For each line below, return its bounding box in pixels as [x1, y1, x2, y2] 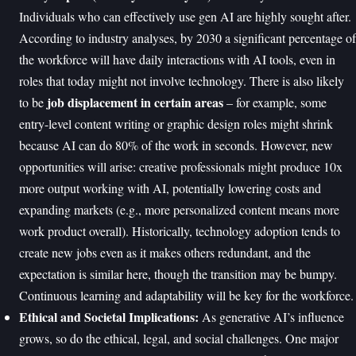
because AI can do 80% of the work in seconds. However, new [19, 136, 333, 153]
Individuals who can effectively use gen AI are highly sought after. [19, 7, 351, 25]
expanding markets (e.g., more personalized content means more [19, 200, 339, 218]
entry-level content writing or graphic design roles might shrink [19, 114, 333, 132]
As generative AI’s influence [199, 308, 344, 325]
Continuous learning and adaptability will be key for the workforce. [19, 286, 354, 304]
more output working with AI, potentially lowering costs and [19, 179, 321, 196]
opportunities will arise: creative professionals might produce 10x [19, 157, 342, 175]
